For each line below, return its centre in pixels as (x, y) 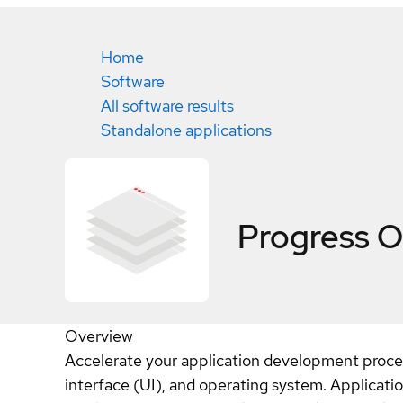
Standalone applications (186, 130)
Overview (99, 336)
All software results (167, 106)
